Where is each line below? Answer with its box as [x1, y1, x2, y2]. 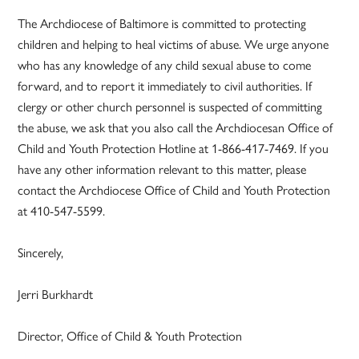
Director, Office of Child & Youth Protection [18, 329, 243, 345]
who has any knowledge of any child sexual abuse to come [18, 58, 312, 74]
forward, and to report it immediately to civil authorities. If [18, 79, 313, 95]
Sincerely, [18, 245, 64, 261]
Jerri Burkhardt [18, 287, 94, 303]
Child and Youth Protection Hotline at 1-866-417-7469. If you [18, 141, 329, 157]
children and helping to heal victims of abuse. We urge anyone [18, 37, 329, 53]
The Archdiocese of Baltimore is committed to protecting [18, 16, 307, 32]
